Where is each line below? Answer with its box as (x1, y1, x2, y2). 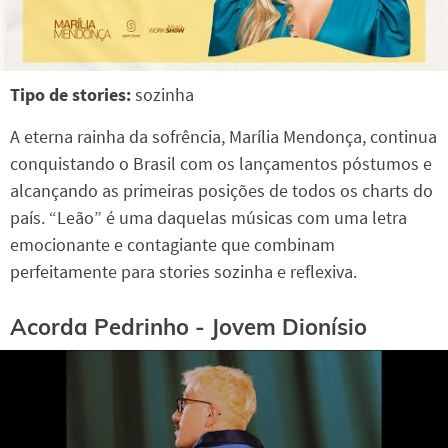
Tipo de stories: (10, 83, 131, 107)
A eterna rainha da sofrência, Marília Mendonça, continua (10, 125, 437, 149)
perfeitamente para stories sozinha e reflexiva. (10, 260, 357, 284)
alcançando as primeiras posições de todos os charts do (10, 179, 433, 203)
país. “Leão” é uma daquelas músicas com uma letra (10, 206, 407, 230)
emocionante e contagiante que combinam (10, 233, 335, 257)
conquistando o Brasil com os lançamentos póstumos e (10, 152, 432, 176)
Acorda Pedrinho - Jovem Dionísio (10, 312, 367, 341)
